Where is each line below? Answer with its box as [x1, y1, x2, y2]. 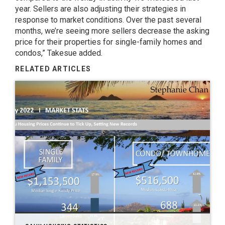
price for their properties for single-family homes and [15, 37, 202, 47]
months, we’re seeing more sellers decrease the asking [15, 26, 209, 36]
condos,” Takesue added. [15, 48, 102, 58]
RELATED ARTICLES [15, 65, 91, 73]
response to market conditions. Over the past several [15, 15, 201, 25]
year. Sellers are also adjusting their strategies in [15, 4, 186, 14]
